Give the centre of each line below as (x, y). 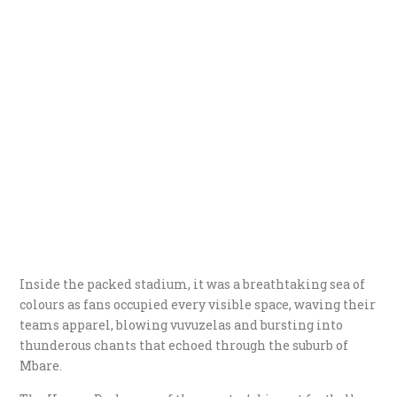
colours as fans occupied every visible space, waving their (198, 305)
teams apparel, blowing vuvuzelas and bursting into (182, 325)
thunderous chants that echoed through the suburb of (184, 346)
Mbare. (41, 366)
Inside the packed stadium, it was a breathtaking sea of (193, 284)
